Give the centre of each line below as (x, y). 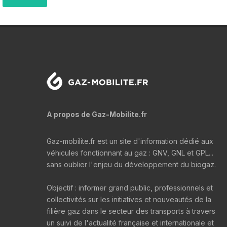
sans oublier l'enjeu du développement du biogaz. (131, 164)
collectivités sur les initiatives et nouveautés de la (129, 199)
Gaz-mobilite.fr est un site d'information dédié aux (130, 141)
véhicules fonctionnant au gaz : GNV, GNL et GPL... (130, 153)
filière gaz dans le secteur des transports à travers (131, 211)
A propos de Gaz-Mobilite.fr (97, 114)
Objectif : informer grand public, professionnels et (130, 188)
